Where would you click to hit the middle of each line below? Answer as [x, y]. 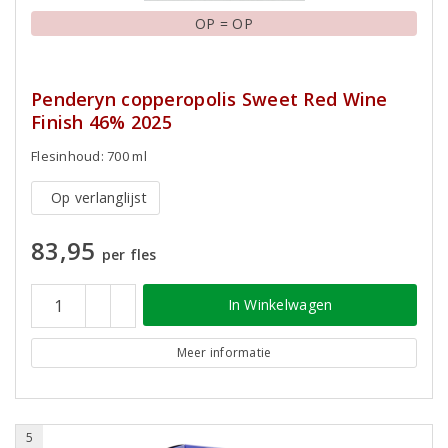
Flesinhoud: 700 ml [89, 155]
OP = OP [224, 23]
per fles [129, 254]
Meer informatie [224, 352]
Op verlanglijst [99, 197]
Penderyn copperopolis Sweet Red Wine [209, 98]
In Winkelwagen [280, 304]
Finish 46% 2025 [101, 121]
